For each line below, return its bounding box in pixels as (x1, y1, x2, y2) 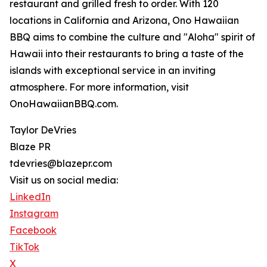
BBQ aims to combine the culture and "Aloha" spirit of (10, 31, 255, 44)
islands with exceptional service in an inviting (10, 64, 216, 77)
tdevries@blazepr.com (10, 157, 112, 170)
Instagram (10, 207, 58, 220)
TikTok (10, 241, 39, 253)
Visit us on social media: (10, 174, 118, 187)
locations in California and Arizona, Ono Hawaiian (10, 14, 239, 27)
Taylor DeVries (10, 124, 76, 136)
